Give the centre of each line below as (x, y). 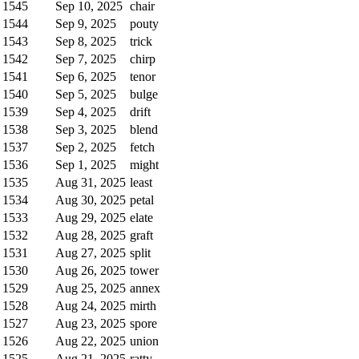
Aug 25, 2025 (91, 288)
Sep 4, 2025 (86, 111)
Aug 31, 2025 (91, 182)
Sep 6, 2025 (86, 76)
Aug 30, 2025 (91, 200)
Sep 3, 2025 (86, 129)
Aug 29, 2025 (91, 217)
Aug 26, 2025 (91, 270)
